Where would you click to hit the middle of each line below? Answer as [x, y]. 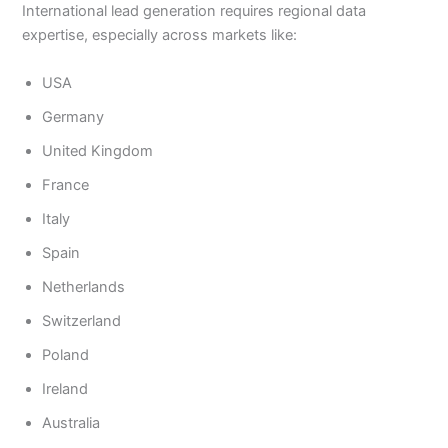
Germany [73, 116]
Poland [66, 354]
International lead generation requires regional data [194, 11]
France [66, 184]
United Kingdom [98, 150]
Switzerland [82, 320]
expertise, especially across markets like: [160, 35]
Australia [71, 422]
